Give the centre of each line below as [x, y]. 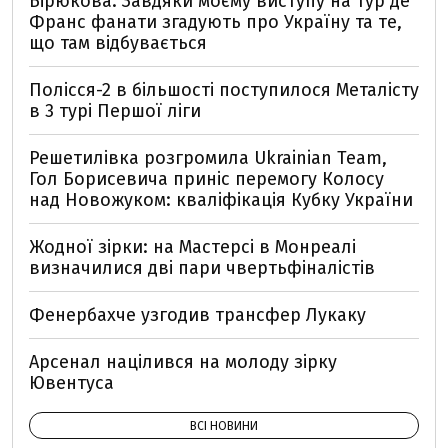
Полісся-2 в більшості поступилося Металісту [224, 89]
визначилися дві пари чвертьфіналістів [202, 267]
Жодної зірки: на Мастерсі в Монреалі [192, 246]
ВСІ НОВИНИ [224, 425]
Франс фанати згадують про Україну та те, [215, 21]
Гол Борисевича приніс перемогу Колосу [206, 178]
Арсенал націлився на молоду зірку [183, 361]
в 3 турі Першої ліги [115, 110]
